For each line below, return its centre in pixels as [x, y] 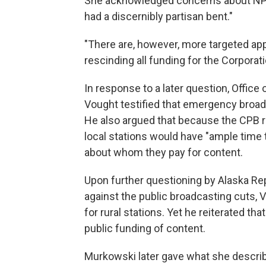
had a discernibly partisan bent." [159, 16]
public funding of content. [145, 228]
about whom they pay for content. [164, 152]
